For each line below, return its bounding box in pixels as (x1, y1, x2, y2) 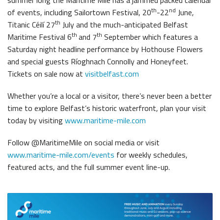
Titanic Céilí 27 (7, 18, 55, 30)
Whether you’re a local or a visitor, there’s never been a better (7, 89, 212, 102)
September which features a (102, 30, 198, 43)
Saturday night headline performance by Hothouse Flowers (7, 43, 203, 55)
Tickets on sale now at (7, 67, 85, 80)
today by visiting (7, 114, 65, 126)
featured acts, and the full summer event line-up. (7, 161, 170, 173)
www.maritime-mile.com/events (7, 148, 114, 161)
